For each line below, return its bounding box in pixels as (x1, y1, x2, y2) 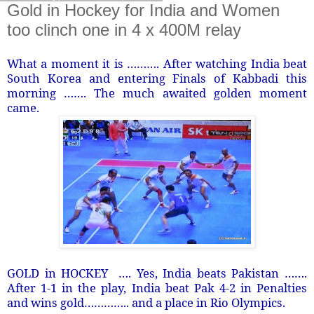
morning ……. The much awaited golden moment (7, 84, 307, 101)
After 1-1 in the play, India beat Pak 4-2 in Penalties (7, 279, 307, 296)
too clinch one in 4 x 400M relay (7, 20, 241, 39)
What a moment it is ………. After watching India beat (7, 55, 307, 71)
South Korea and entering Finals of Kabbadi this (7, 69, 307, 86)
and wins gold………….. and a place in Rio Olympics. (7, 294, 285, 310)
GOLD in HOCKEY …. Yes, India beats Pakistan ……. (7, 264, 307, 281)
